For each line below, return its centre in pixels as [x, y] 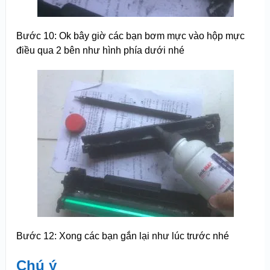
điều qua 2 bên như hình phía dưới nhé [100, 50]
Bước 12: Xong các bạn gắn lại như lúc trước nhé [122, 236]
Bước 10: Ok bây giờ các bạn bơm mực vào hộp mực [130, 36]
